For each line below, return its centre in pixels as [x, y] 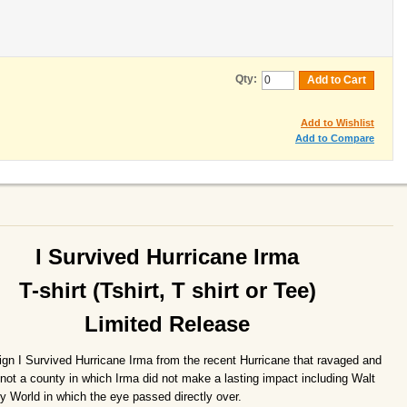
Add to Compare [335, 138]
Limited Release [167, 324]
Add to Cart [337, 80]
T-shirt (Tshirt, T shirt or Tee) [167, 290]
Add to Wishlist [338, 123]
